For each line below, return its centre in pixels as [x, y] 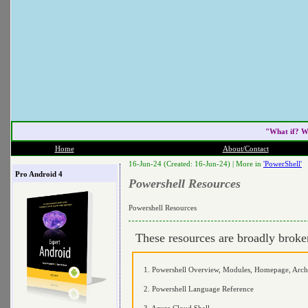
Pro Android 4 [38, 174]
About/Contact [245, 148]
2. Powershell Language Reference [199, 288]
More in [250, 164]
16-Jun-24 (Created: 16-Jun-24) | [182, 164]
